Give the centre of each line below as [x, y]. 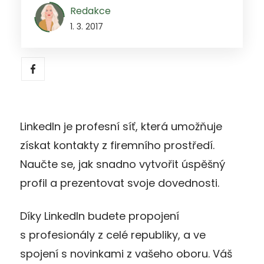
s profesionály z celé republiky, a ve [113, 235]
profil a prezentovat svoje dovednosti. [120, 183]
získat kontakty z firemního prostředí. [117, 145]
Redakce [90, 11]
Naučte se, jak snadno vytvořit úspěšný [123, 164]
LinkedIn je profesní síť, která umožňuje [121, 126]
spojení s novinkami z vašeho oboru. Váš [126, 253]
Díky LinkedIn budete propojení [100, 216]
